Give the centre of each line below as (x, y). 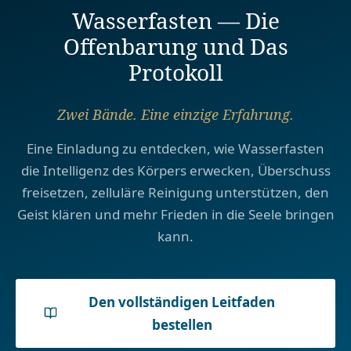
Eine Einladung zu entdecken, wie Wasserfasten (175, 148)
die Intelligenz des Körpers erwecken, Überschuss (175, 170)
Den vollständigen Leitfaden (182, 302)
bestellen (182, 324)
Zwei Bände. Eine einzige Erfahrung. (175, 114)
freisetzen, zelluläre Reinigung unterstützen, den (175, 192)
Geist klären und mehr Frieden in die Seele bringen (175, 214)
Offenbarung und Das (175, 46)
